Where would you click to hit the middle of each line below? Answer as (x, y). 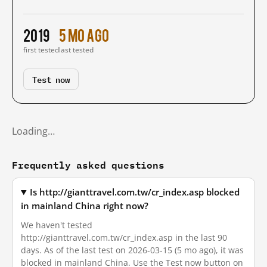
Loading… (33, 131)
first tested (41, 50)
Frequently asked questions (88, 165)
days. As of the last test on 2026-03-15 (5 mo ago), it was (132, 250)
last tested (76, 50)
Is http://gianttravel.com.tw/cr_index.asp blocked (135, 192)
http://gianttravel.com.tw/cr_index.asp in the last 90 (124, 237)
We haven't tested (57, 225)
